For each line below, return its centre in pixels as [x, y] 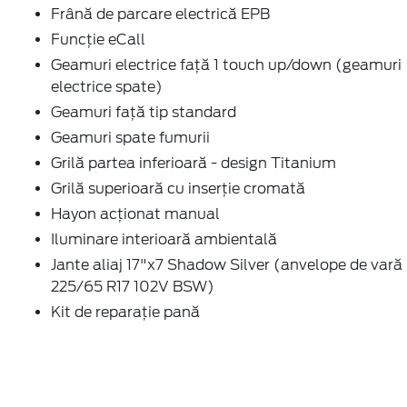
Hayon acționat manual [135, 213]
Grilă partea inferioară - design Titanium [194, 163]
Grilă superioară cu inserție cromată [178, 188]
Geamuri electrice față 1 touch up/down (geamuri [226, 65]
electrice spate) [107, 86]
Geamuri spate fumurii [130, 137]
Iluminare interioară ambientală [164, 239]
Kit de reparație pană [125, 312]
